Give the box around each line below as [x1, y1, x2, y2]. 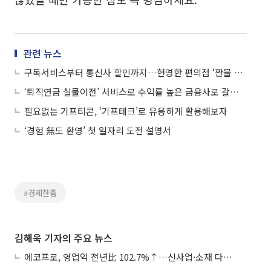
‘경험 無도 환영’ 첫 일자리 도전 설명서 [24, 123, 171, 137]
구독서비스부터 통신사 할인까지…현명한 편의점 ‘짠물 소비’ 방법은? [234, 65, 243, 79]
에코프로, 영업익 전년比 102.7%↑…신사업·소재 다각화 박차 [223, 250, 232, 263]
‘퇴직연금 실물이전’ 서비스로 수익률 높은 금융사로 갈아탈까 [230, 85, 239, 98]
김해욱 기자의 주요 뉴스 [15, 230, 113, 245]
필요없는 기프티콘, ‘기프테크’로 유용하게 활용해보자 [24, 104, 227, 117]
